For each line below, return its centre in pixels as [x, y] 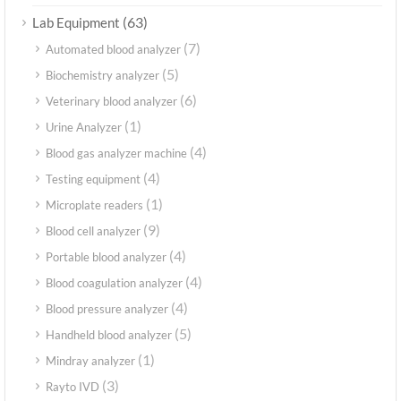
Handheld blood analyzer [109, 334]
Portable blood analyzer [106, 256]
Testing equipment [93, 179]
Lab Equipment [76, 22]
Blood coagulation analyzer [114, 282]
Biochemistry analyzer [102, 75]
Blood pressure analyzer [107, 308]
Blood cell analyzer [93, 230]
